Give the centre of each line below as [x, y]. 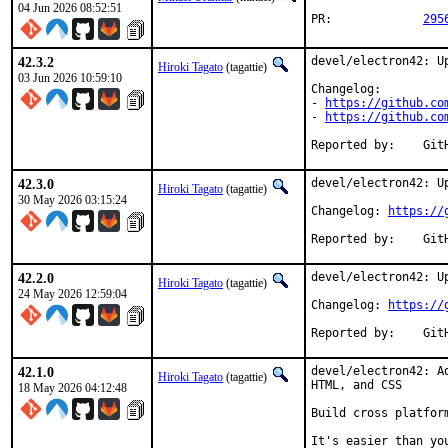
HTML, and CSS [356, 385]
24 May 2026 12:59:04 [72, 294]
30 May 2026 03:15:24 [72, 200]
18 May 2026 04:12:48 [72, 388]
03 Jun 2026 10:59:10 [70, 78]
